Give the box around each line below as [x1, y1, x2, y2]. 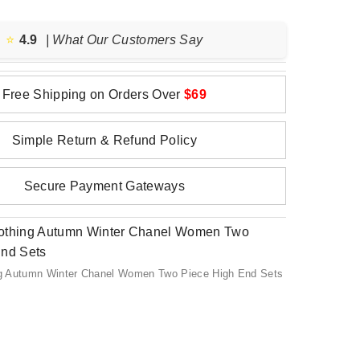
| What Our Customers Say [45, 33, 203, 47]
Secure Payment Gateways [23, 179, 185, 193]
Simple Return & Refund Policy [11, 133, 197, 147]
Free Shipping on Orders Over [2, 88, 184, 101]
